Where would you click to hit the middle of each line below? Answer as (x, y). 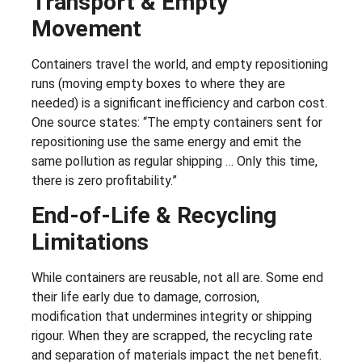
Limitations (90, 242)
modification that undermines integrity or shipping (172, 317)
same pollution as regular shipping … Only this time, (175, 161)
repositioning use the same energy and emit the (166, 141)
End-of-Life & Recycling (154, 216)
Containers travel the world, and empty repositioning (180, 64)
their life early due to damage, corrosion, (145, 297)
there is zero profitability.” (104, 180)
